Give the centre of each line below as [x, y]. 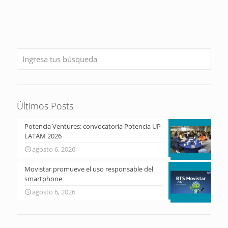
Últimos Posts [45, 106]
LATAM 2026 [43, 136]
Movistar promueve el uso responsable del [89, 169]
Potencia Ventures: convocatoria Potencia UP [93, 126]
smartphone [43, 179]
